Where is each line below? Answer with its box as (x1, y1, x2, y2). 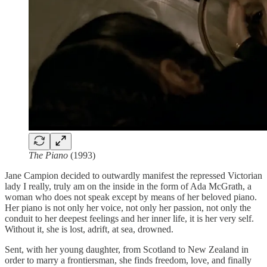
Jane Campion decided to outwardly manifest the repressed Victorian (5, 170, 262, 181)
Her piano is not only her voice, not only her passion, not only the (5, 203, 251, 213)
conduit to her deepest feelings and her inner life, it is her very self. (5, 213, 254, 224)
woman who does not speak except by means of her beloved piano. (5, 192, 257, 203)
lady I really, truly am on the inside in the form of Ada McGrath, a (5, 181, 252, 192)
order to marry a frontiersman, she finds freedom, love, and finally (5, 255, 252, 266)
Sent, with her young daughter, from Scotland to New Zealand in (5, 244, 249, 255)
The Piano (29, 150, 68, 161)
